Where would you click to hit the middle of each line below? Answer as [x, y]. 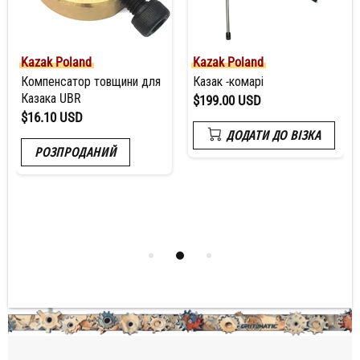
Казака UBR [51, 99]
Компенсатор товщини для [91, 82]
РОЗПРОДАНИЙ [76, 153]
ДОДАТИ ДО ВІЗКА [274, 136]
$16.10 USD [52, 118]
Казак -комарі [228, 82]
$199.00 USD [227, 101]
